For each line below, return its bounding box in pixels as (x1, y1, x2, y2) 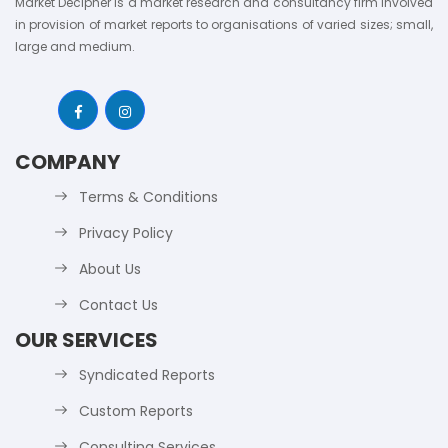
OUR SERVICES (15, 326, 158, 355)
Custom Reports (79, 401, 193, 422)
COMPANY (15, 148, 120, 177)
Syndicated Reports (79, 365, 215, 386)
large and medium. (15, 38, 135, 56)
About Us (79, 259, 141, 280)
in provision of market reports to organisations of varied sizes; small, (15, 16, 433, 34)
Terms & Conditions (79, 187, 218, 208)
